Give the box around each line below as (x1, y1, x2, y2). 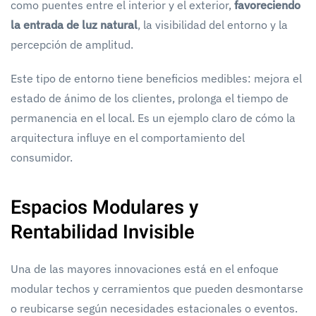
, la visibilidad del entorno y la (138, 17, 288, 32)
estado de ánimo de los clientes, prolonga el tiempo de (11, 90, 288, 105)
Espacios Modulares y (11, 193, 198, 221)
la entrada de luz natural (11, 17, 138, 32)
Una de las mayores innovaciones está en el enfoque (11, 261, 279, 276)
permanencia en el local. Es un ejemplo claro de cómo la (11, 110, 296, 125)
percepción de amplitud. (11, 37, 133, 51)
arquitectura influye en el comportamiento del (11, 130, 245, 145)
